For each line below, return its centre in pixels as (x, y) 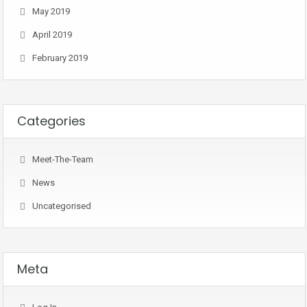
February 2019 (60, 58)
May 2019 (51, 11)
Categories (51, 121)
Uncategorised (62, 206)
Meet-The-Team (63, 159)
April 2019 (52, 35)
